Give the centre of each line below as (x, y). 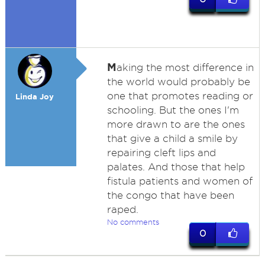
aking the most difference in (185, 67)
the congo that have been (170, 195)
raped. (122, 209)
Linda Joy (35, 97)
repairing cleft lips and (161, 153)
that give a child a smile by (172, 138)
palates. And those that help (176, 167)
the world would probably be (178, 82)
